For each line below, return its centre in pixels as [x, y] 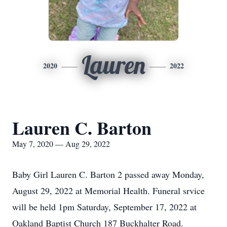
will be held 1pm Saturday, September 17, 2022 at [104, 207]
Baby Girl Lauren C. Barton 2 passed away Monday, [108, 174]
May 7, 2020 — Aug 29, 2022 [61, 144]
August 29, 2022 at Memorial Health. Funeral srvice [108, 191]
